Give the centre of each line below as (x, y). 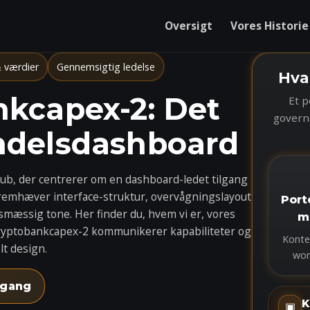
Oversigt (188, 26)
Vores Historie (269, 26)
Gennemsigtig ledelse (106, 67)
